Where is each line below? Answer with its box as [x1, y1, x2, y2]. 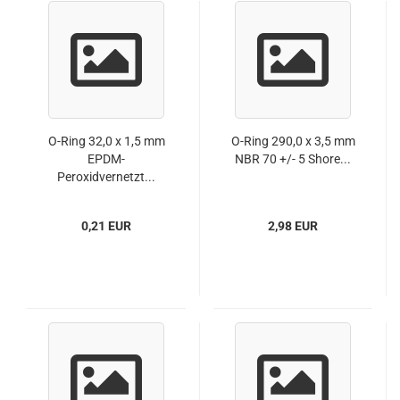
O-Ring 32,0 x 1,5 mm [47, 134, 165, 148]
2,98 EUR [268, 219, 318, 233]
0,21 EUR [81, 219, 131, 233]
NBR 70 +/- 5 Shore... [235, 152, 351, 166]
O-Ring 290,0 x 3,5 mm [230, 134, 355, 148]
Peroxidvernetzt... [57, 170, 155, 184]
